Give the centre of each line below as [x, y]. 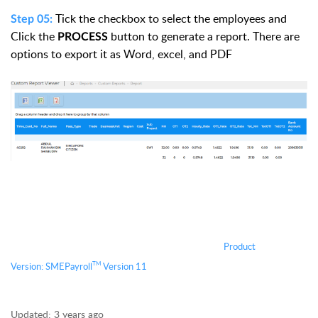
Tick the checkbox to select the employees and [171, 18]
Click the [34, 36]
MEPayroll [71, 267]
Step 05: [32, 19]
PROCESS [83, 37]
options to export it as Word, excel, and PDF [121, 54]
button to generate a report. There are [204, 36]
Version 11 [124, 267]
